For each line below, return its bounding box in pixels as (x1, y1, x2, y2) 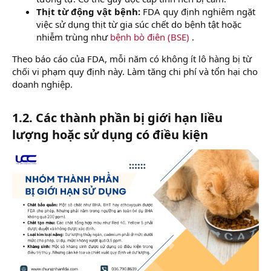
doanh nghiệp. (12, 77, 73, 90)
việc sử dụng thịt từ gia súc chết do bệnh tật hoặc (36, 18, 241, 30)
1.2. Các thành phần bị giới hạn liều (12, 109, 223, 126)
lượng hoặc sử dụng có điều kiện (12, 126, 208, 143)
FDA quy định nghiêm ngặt (143, 5, 255, 18)
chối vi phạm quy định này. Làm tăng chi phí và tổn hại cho (12, 65, 258, 77)
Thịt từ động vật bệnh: (36, 5, 143, 18)
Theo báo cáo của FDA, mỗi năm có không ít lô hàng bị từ (12, 52, 252, 65)
